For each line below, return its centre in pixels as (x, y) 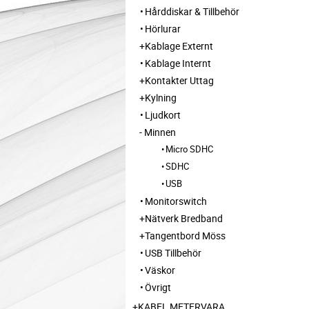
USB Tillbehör (173, 252)
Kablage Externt (179, 46)
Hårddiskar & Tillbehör (192, 11)
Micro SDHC (189, 149)
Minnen (160, 132)
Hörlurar (163, 28)
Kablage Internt (178, 63)
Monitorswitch (176, 201)
